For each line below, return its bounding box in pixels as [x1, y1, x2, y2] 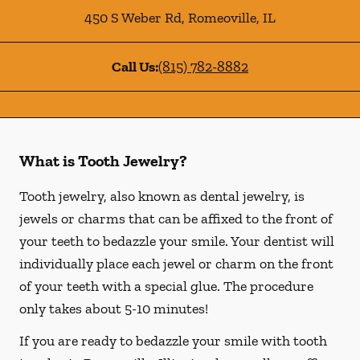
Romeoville [185, 9, 256, 27]
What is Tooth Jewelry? [19, 151, 187, 170]
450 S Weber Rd [84, 9, 182, 27]
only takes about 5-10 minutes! [19, 300, 208, 317]
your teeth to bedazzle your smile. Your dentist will [19, 232, 334, 250]
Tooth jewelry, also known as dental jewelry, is [19, 187, 305, 205]
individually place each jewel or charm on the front [19, 255, 333, 272]
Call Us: [112, 58, 158, 76]
